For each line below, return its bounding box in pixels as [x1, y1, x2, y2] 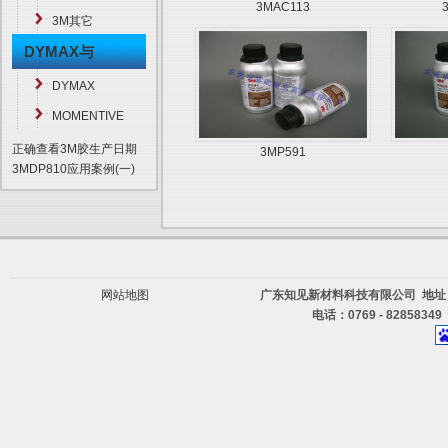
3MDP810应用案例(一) [12, 162, 135, 176]
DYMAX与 [24, 43, 94, 60]
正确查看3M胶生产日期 [12, 142, 137, 156]
